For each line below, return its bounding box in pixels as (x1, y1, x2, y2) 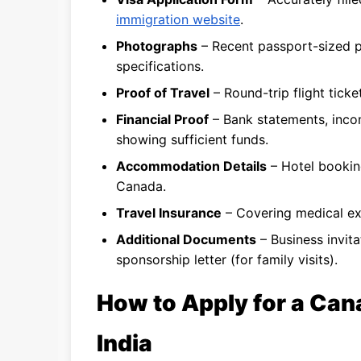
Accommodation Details (116, 158, 267, 174)
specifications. (116, 58, 204, 74)
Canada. (116, 178, 166, 194)
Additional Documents (116, 231, 256, 247)
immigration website (116, 11, 240, 27)
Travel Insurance (116, 205, 222, 221)
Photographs (116, 38, 197, 54)
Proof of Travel (116, 85, 210, 101)
